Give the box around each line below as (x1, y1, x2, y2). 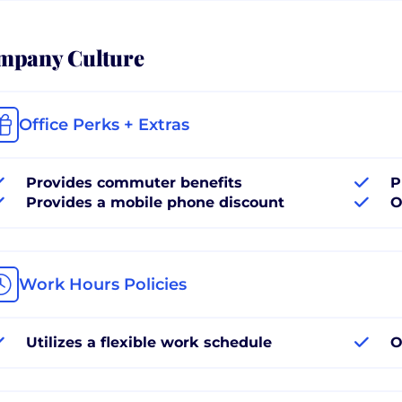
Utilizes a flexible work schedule (26, 333, 272, 351)
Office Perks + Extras (19, 114, 189, 135)
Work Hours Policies (19, 274, 187, 294)
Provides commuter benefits (26, 173, 242, 191)
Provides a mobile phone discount (26, 193, 284, 211)
